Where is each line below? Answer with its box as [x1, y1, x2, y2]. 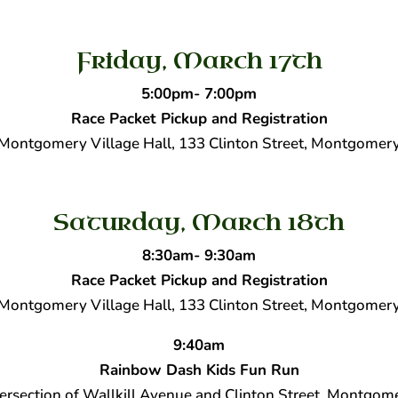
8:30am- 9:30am [142, 244, 256, 266]
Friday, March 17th [76, 44, 322, 76]
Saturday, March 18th [53, 206, 345, 238]
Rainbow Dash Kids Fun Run [99, 359, 299, 380]
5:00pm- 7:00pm [141, 83, 257, 104]
